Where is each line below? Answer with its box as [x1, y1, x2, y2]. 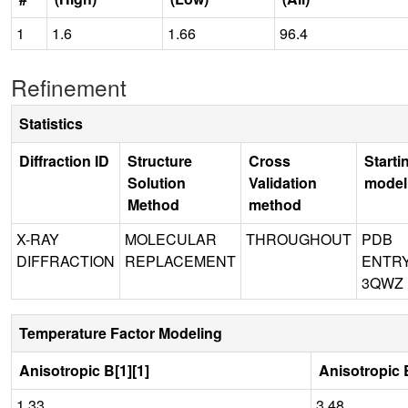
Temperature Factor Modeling [19, 321, 222, 343]
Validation [249, 171, 317, 193]
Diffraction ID [19, 149, 109, 171]
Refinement [11, 70, 127, 103]
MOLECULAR [125, 228, 217, 250]
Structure [127, 149, 192, 171]
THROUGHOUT [246, 228, 352, 250]
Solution [127, 171, 186, 193]
